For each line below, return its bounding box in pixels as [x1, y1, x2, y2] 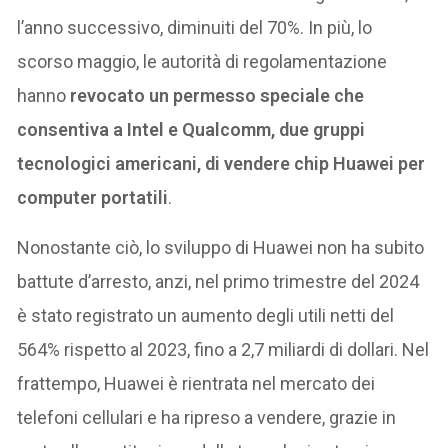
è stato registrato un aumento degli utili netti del [17, 304, 395, 326]
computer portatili [17, 186, 169, 208]
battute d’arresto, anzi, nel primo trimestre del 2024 [17, 270, 420, 292]
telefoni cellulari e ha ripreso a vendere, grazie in [17, 406, 397, 428]
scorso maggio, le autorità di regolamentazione [17, 50, 388, 72]
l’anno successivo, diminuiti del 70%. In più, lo [17, 16, 373, 38]
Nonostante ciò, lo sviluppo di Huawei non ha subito [17, 236, 425, 258]
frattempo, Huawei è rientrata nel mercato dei [17, 372, 376, 394]
